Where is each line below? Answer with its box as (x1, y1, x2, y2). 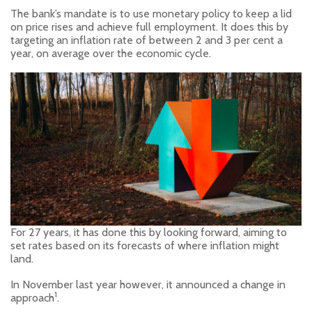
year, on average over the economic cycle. (10, 46, 211, 60)
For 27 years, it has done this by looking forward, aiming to (10, 225, 287, 239)
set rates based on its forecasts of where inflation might (10, 238, 279, 252)
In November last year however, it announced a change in (10, 277, 286, 291)
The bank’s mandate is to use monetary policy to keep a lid (10, 6, 292, 20)
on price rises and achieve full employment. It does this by (10, 19, 288, 33)
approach (10, 290, 54, 304)
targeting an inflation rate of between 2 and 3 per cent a (10, 33, 283, 47)
